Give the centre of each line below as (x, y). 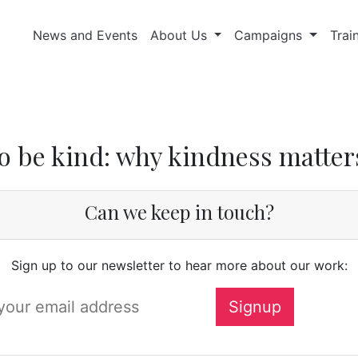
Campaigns (270, 35)
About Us (180, 35)
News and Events (85, 35)
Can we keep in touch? (179, 212)
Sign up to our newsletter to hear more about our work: (179, 265)
